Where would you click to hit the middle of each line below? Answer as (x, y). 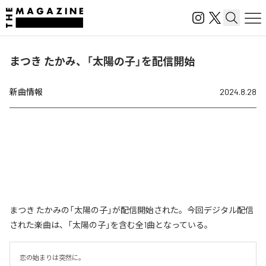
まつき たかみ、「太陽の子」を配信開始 (102, 61)
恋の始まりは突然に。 (52, 257)
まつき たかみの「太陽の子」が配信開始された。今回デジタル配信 (132, 210)
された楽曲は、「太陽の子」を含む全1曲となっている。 (111, 225)
